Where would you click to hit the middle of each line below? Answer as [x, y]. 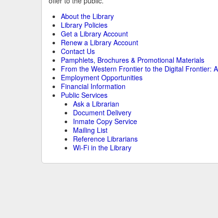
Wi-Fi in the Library [102, 148]
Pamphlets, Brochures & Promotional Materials [132, 60]
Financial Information [93, 86]
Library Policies [84, 25]
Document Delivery [102, 113]
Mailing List [90, 130]
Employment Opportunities [101, 78]
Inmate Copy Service [105, 121]
